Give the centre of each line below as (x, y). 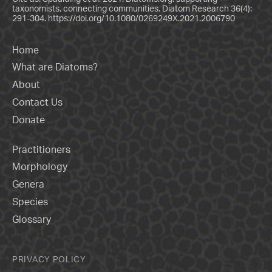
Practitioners (41, 149)
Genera (28, 184)
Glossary (32, 219)
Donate (29, 119)
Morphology (40, 167)
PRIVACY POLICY (49, 259)
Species (30, 201)
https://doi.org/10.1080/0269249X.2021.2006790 (141, 18)
